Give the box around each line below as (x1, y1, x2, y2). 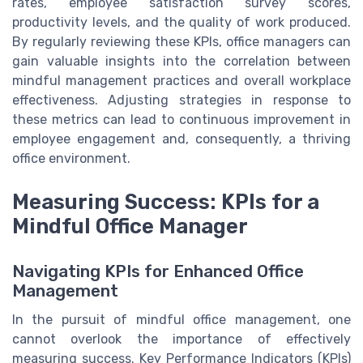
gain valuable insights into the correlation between (12, 53, 351, 69)
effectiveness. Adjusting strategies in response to (12, 92, 351, 108)
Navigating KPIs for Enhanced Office (12, 262, 304, 282)
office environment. (12, 150, 130, 166)
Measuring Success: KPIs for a (12, 190, 319, 215)
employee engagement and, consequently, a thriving (12, 130, 351, 147)
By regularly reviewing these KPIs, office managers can (12, 33, 351, 49)
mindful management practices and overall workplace (12, 72, 351, 88)
